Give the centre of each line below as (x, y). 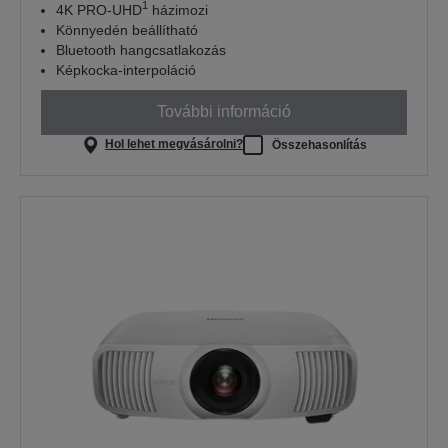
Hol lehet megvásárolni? (173, 144)
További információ (224, 112)
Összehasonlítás (319, 144)
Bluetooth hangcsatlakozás (141, 49)
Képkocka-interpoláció (126, 69)
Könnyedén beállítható (127, 29)
